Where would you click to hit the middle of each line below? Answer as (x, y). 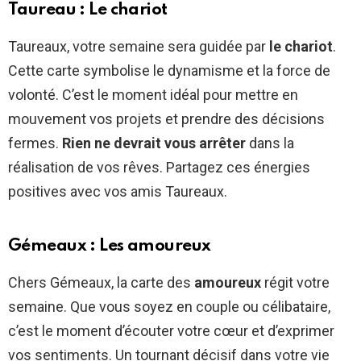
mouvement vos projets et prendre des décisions (166, 118)
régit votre (295, 282)
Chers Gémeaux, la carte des (101, 282)
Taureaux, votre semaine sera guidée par (139, 46)
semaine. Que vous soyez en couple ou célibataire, (169, 306)
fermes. (35, 143)
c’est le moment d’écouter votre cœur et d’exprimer (171, 330)
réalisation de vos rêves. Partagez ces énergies (159, 167)
